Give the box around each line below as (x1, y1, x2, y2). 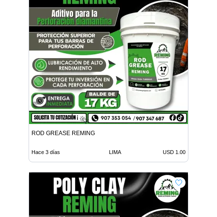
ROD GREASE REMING (31, 129, 95, 137)
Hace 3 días (31, 149, 60, 155)
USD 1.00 (163, 149, 186, 155)
